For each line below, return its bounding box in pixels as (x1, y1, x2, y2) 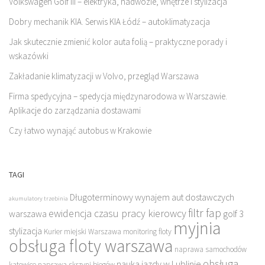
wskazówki (9, 50, 49, 62)
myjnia (173, 216, 221, 239)
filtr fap (188, 205, 221, 220)
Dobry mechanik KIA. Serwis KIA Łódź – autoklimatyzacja (9, 15, 210, 27)
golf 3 (223, 207, 244, 219)
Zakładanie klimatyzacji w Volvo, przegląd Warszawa (9, 70, 199, 82)
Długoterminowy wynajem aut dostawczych (70, 190, 234, 203)
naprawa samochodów (174, 244, 247, 254)
